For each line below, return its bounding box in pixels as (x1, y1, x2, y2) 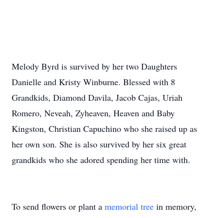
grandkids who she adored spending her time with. (12, 154, 190, 165)
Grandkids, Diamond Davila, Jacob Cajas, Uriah (12, 91, 182, 103)
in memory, (154, 200, 197, 212)
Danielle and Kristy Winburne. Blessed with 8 (12, 76, 175, 88)
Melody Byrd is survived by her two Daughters (12, 60, 177, 72)
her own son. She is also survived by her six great (12, 138, 186, 150)
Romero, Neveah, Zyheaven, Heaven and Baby (12, 107, 175, 119)
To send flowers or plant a (12, 200, 105, 212)
